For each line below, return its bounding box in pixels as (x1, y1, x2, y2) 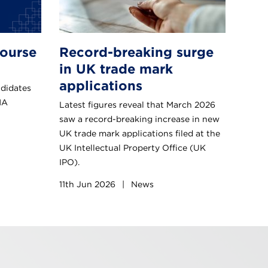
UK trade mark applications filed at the (59, 128, 220, 138)
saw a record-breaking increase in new (59, 114, 220, 124)
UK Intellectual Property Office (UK (59, 142, 206, 153)
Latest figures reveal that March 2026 (59, 99, 215, 109)
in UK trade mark (59, 60, 173, 77)
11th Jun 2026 (59, 179, 118, 189)
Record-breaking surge (59, 44, 214, 60)
